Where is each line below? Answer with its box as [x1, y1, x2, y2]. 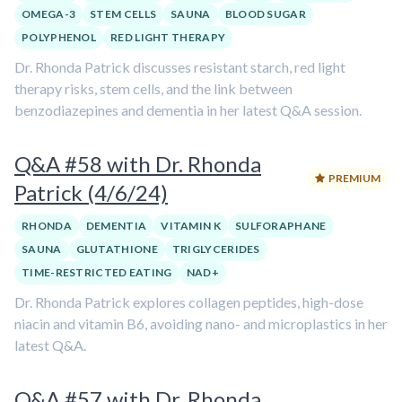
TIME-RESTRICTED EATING [22, 266, 172, 279]
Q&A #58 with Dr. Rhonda [14, 151, 261, 177]
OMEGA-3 [22, 7, 76, 21]
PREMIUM [328, 171, 380, 185]
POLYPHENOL [22, 31, 96, 44]
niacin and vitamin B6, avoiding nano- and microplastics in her [14, 315, 388, 332]
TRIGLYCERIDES [171, 242, 260, 256]
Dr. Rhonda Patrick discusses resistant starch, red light [14, 58, 345, 75]
